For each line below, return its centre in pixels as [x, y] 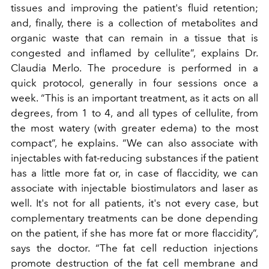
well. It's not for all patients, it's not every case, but [134, 203]
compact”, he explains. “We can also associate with [134, 143]
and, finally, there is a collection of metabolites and [134, 23]
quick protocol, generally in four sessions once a [134, 83]
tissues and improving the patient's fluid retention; [134, 8]
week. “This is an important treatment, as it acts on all [134, 98]
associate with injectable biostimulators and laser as [134, 188]
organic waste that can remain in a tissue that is [134, 38]
